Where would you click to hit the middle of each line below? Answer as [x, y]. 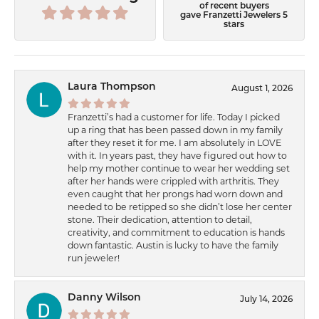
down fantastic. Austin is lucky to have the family [173, 245]
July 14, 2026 [266, 300]
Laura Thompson [112, 87]
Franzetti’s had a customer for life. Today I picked [174, 117]
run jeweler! [94, 258]
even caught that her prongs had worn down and [175, 194]
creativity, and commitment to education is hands [176, 232]
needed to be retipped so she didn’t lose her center [180, 206]
